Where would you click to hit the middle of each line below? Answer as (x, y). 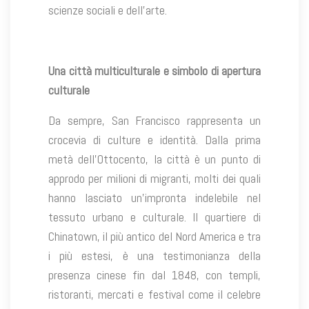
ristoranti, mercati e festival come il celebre (154, 295)
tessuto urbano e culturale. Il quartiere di (154, 217)
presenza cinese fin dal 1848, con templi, (154, 275)
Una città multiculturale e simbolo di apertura (154, 71)
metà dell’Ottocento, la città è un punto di (154, 159)
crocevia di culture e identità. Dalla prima (154, 140)
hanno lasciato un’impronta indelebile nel (154, 198)
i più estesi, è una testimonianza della (154, 256)
